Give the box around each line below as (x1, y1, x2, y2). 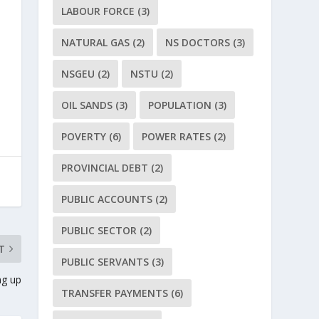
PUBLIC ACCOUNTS (61, 192, 153, 206)
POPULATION (148, 98, 212, 113)
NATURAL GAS (61, 36, 130, 50)
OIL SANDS (61, 98, 113, 113)
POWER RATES (142, 130, 211, 144)
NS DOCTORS (165, 36, 231, 50)
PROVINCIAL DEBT (61, 161, 149, 175)
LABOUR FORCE (61, 4, 135, 19)
